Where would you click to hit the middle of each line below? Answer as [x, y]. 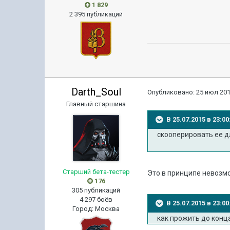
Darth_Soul [96, 92]
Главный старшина [96, 104]
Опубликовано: [172, 92]
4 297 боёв [96, 199]
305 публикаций [96, 190]
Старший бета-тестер [96, 172]
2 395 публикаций [96, 14]
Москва [108, 209]
